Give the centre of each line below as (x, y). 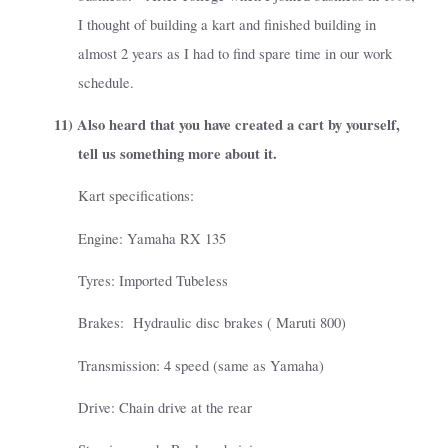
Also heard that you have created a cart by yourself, (238, 125)
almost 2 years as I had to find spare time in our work (235, 53)
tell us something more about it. (177, 154)
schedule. (106, 82)
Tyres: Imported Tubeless (153, 280)
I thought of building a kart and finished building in (227, 24)
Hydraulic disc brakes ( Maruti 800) (239, 323)
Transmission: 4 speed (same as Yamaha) (201, 365)
